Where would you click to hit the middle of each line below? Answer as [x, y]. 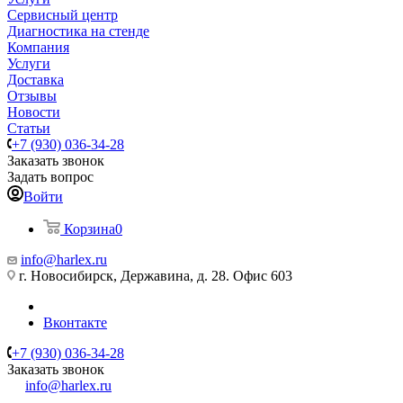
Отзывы [32, 96]
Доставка [36, 80]
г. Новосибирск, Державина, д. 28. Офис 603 [156, 276]
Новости [34, 112]
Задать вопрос [50, 177]
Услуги [29, 63]
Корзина [90, 229]
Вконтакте [75, 322]
